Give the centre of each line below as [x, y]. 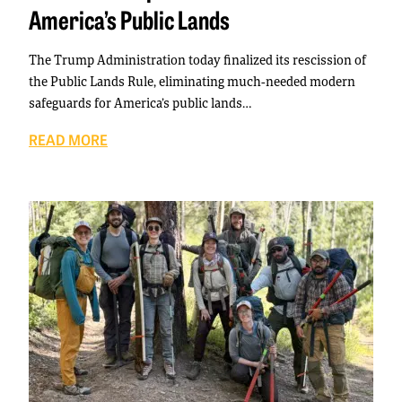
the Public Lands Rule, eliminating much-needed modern [192, 82]
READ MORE [68, 140]
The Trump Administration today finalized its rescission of [197, 60]
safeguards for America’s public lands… [140, 103]
